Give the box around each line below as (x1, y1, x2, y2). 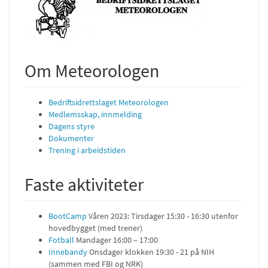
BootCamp (48, 210, 87, 221)
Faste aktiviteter (25, 172, 144, 196)
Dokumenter (48, 132, 94, 144)
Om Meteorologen (25, 59, 159, 82)
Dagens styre (48, 120, 95, 132)
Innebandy (48, 246, 87, 257)
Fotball (48, 234, 74, 245)
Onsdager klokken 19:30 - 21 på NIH (87, 246, 214, 257)
